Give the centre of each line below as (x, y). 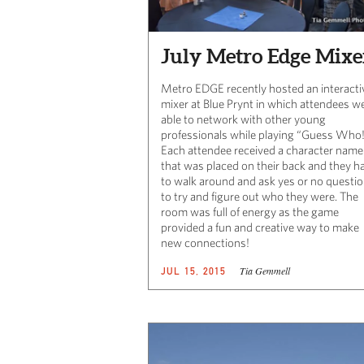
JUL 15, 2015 (194, 271)
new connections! (205, 242)
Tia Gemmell (264, 270)
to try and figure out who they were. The (260, 196)
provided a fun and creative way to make (260, 227)
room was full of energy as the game (250, 211)
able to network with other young (243, 119)
